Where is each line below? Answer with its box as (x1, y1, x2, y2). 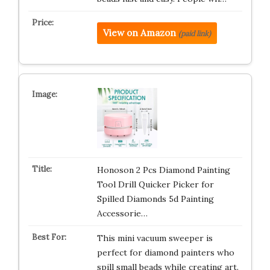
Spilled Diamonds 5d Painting (96, 193, 214, 204)
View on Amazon (102, 27, 176, 39)
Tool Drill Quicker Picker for (96, 179, 214, 190)
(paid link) (178, 29, 211, 38)
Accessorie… (96, 208, 148, 219)
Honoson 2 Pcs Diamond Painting (96, 165, 230, 175)
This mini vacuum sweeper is (96, 233, 213, 243)
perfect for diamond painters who (96, 247, 234, 258)
